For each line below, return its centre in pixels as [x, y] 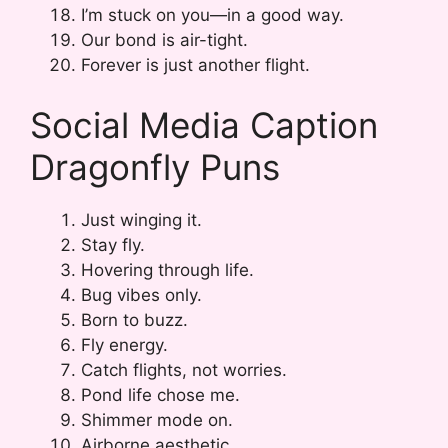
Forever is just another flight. [195, 65]
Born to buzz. [134, 319]
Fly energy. [124, 344]
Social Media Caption [204, 124]
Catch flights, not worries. [184, 369]
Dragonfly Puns [155, 166]
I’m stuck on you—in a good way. [212, 15]
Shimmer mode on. [157, 419]
